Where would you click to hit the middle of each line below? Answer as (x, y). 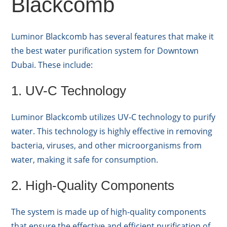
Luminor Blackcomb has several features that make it (113, 36)
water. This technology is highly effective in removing (112, 131)
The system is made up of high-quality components (109, 212)
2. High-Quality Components (93, 185)
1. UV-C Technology (69, 90)
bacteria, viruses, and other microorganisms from (107, 145)
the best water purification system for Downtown (105, 50)
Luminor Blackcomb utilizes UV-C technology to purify (113, 117)
